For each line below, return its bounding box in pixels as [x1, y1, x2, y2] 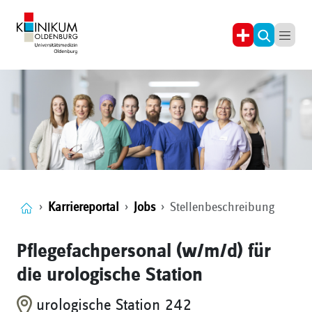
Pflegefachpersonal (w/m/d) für [17, 242, 271, 262]
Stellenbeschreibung [170, 201, 274, 214]
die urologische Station [17, 265, 203, 286]
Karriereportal [48, 201, 119, 214]
